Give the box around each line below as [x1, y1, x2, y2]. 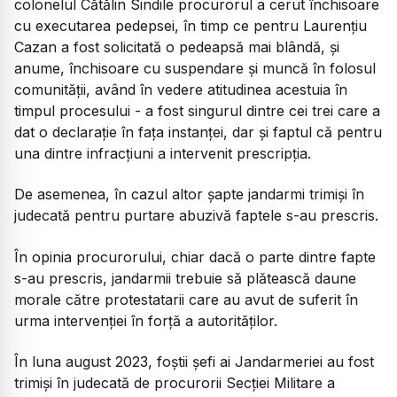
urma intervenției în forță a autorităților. [14, 311, 277, 330]
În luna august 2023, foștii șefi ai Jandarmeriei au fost [14, 353, 374, 371]
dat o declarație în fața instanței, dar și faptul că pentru [14, 122, 382, 141]
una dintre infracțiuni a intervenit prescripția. [14, 144, 311, 162]
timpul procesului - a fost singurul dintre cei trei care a [14, 101, 380, 120]
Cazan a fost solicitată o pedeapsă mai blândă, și [14, 37, 339, 56]
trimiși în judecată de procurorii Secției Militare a [14, 374, 335, 393]
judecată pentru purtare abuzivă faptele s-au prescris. [14, 206, 378, 225]
